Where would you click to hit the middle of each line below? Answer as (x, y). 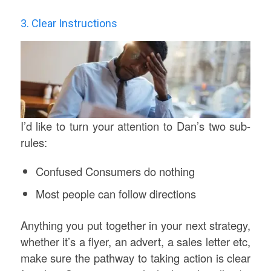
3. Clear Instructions (69, 24)
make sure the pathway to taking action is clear (135, 257)
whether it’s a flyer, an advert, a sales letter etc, (135, 241)
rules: (34, 142)
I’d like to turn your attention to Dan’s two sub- (135, 126)
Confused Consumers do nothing (115, 171)
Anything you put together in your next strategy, (135, 225)
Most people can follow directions (116, 193)
